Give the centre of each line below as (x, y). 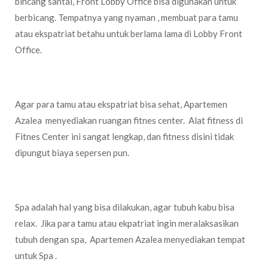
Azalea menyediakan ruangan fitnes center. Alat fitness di (129, 120)
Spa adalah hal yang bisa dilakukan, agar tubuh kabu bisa (125, 207)
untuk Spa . (36, 255)
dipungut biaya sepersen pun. (72, 153)
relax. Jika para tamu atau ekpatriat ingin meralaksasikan (127, 223)
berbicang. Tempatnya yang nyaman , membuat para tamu (127, 17)
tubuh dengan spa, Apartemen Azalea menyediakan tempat (130, 239)
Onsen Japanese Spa (68, 174)
